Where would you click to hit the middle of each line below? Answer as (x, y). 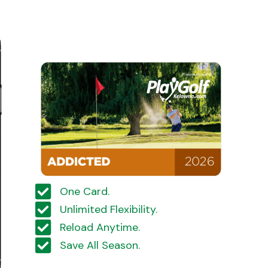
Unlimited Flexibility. (108, 209)
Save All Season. (100, 245)
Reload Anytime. (100, 227)
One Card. (84, 191)
